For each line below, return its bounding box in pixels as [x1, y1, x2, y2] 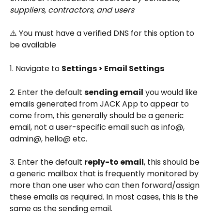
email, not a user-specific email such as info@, [10, 121, 186, 133]
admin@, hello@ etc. [10, 133, 87, 144]
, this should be [144, 156, 201, 168]
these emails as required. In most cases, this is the [10, 191, 200, 203]
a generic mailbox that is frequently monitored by [10, 168, 201, 180]
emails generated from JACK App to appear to [10, 98, 191, 109]
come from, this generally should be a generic [10, 109, 186, 121]
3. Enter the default [10, 156, 84, 168]
